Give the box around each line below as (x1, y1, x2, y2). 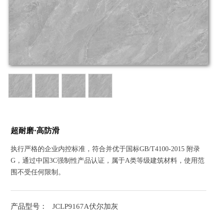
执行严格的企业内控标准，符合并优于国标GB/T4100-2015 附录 (11, 145, 201, 153)
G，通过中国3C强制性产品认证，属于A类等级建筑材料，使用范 (11, 157, 205, 165)
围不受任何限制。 (11, 169, 65, 176)
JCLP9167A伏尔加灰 (52, 202, 119, 211)
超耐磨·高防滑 (11, 126, 60, 135)
